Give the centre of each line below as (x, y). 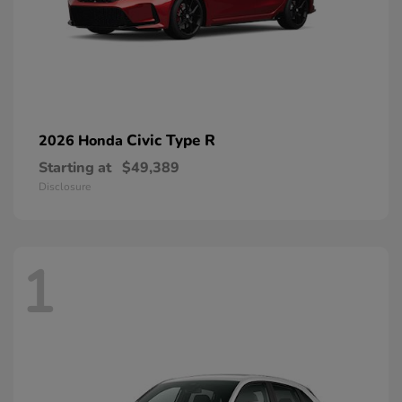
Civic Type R (171, 140)
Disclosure (65, 186)
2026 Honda (83, 140)
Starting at (75, 167)
